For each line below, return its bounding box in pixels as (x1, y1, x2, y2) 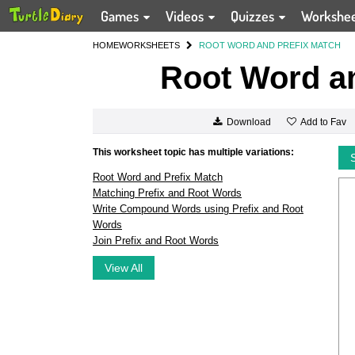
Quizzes (231, 7, 278, 25)
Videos (166, 7, 208, 25)
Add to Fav (300, 116, 346, 128)
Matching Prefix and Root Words (93, 187, 242, 199)
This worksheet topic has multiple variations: (93, 147, 294, 158)
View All (105, 261, 143, 274)
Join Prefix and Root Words (93, 235, 219, 246)
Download (226, 116, 271, 128)
